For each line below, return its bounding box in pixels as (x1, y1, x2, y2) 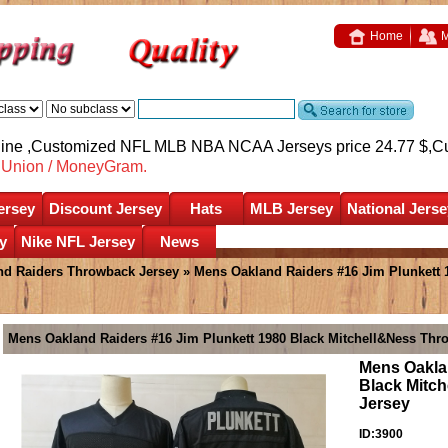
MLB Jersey (250, 199, 333, 217)
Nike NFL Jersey (21, 232, 135, 250)
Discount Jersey (49, 199, 162, 217)
